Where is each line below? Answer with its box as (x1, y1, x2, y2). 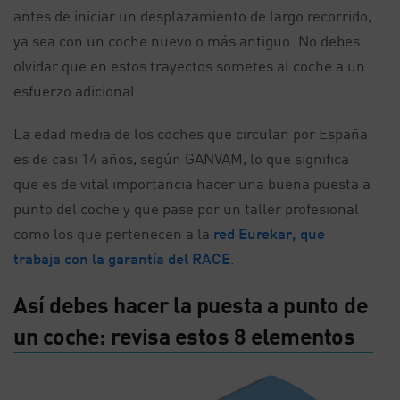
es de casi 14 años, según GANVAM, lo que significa (13, 149, 349, 168)
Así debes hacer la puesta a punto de (13, 291, 368, 318)
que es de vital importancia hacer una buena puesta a (13, 174, 371, 193)
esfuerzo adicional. (13, 81, 139, 100)
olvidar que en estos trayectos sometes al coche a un (13, 56, 365, 75)
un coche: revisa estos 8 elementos (13, 322, 354, 349)
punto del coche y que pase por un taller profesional (13, 199, 359, 218)
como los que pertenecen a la (13, 224, 213, 243)
